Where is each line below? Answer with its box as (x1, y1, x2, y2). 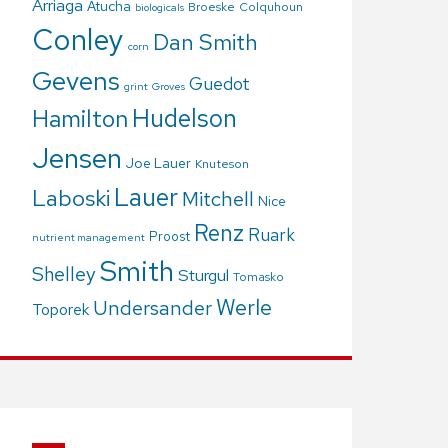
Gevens (32, 63, 120, 99)
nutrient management (32, 230, 145, 245)
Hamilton (32, 103, 128, 135)
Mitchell (182, 185, 254, 213)
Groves (152, 79, 185, 94)
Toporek (32, 299, 89, 321)
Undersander (93, 295, 212, 322)
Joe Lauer (126, 154, 191, 173)
